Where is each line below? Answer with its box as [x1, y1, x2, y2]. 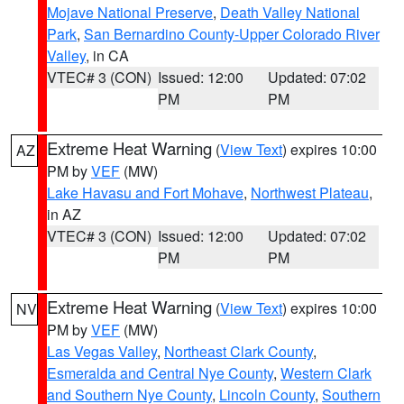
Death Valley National [220, 2, 360, 23]
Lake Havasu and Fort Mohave [47, 182, 243, 203]
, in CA [86, 45, 129, 66]
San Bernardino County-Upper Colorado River [84, 23, 380, 44]
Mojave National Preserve [47, 2, 213, 23]
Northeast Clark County [164, 341, 313, 362]
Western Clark [280, 363, 372, 383]
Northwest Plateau [251, 182, 369, 203]
